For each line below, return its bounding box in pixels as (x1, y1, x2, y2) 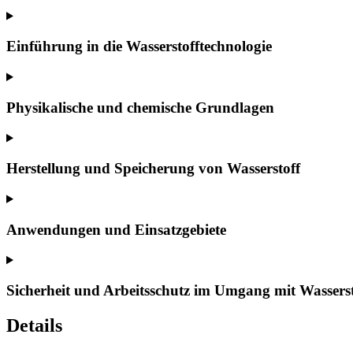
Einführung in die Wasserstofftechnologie (6, 38, 272, 55)
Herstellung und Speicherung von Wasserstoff (6, 160, 300, 177)
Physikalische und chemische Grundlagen (6, 98, 274, 116)
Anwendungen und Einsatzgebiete (6, 221, 226, 238)
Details (6, 314, 62, 336)
